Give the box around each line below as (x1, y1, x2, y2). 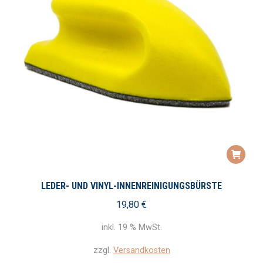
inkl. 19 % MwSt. (101, 222, 162, 233)
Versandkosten (113, 245, 170, 256)
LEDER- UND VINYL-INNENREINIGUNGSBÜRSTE (41, 180, 222, 191)
